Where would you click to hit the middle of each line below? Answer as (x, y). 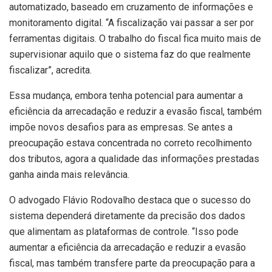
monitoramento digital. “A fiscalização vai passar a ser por (131, 22)
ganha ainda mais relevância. (69, 174)
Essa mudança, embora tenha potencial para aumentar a (126, 95)
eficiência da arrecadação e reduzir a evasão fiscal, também (135, 111)
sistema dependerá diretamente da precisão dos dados (127, 216)
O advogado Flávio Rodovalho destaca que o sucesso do (130, 200)
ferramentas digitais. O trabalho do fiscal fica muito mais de (135, 38)
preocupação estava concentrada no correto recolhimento (131, 143)
